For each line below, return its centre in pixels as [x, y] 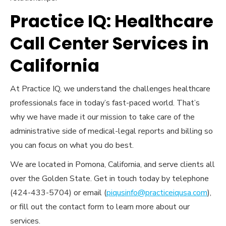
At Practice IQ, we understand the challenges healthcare [110, 89]
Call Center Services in [109, 44]
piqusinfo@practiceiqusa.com [157, 193]
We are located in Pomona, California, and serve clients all [112, 165]
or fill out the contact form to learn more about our [100, 207]
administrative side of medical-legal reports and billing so [111, 131]
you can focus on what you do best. [72, 146]
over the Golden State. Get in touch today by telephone [109, 179]
